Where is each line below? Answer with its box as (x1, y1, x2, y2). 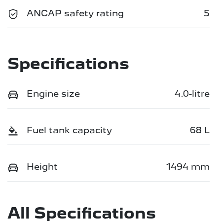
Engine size (27, 88, 80, 99)
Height (27, 161, 58, 172)
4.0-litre (175, 88, 210, 99)
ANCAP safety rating (27, 7, 124, 18)
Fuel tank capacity (27, 124, 112, 135)
